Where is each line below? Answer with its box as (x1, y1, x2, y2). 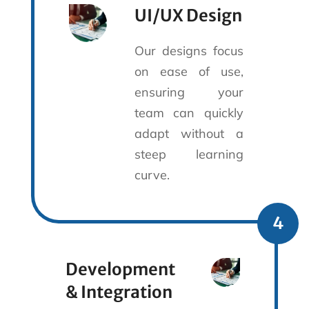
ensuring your (134, 83, 244, 100)
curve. (134, 166, 170, 183)
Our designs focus (134, 42, 244, 59)
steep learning (134, 146, 244, 162)
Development (65, 258, 175, 280)
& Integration (65, 281, 172, 303)
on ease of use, (134, 63, 244, 79)
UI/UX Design (134, 4, 242, 26)
